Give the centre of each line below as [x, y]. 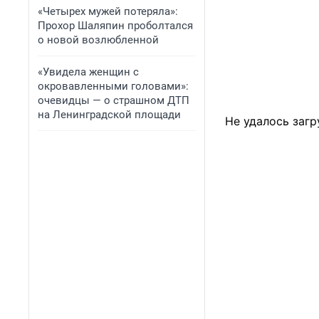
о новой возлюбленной [98, 40]
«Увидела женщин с [88, 72]
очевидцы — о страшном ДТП [114, 100]
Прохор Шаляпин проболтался [115, 26]
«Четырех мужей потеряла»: [108, 11]
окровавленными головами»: [113, 86]
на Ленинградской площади [109, 115]
